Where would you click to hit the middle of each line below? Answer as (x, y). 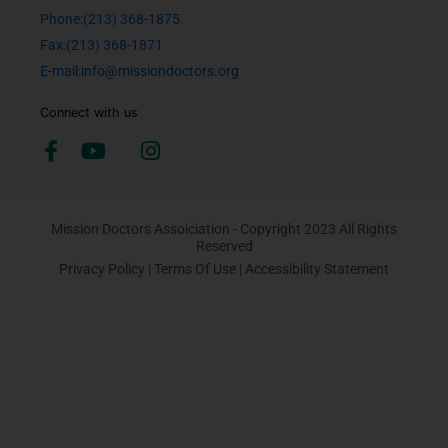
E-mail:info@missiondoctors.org (139, 71)
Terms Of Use (195, 269)
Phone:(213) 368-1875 (110, 19)
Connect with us (89, 113)
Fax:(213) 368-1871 (101, 45)
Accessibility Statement (317, 269)
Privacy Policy (102, 269)
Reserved (224, 246)
